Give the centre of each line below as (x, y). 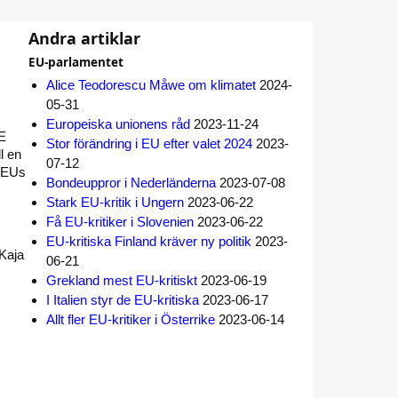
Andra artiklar (84, 38)
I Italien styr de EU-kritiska (122, 300)
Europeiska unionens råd (118, 124)
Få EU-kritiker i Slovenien (119, 222)
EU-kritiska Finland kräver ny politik (148, 241)
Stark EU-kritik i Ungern (115, 202)
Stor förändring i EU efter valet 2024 (149, 143)
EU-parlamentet (76, 62)
